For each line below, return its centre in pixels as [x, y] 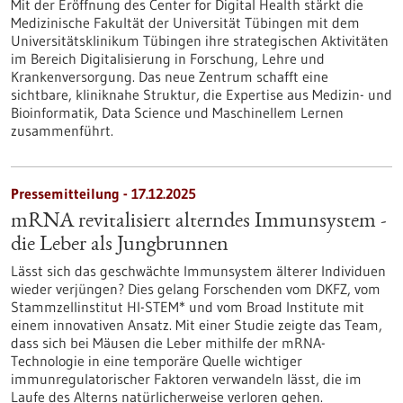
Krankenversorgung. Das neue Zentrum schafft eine [170, 76]
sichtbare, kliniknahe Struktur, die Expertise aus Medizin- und [201, 94]
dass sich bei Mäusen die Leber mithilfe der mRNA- [168, 343]
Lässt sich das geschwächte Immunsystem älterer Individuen [198, 271]
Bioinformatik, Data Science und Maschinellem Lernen [177, 112]
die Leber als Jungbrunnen [120, 246]
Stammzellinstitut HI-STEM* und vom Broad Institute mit [188, 307]
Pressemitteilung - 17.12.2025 [103, 193]
